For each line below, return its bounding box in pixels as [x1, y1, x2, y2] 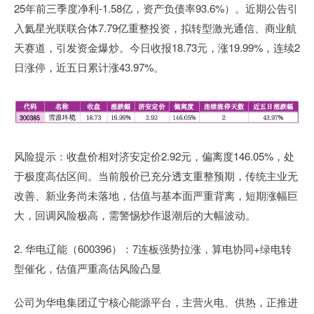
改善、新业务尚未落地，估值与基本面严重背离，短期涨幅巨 [14, 188, 298, 203]
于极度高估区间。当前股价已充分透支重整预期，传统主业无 [14, 168, 298, 184]
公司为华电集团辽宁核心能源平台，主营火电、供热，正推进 [14, 294, 298, 310]
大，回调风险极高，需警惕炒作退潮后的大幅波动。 [14, 207, 256, 223]
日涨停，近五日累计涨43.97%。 [14, 60, 164, 75]
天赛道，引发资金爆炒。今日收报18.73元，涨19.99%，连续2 [14, 40, 300, 55]
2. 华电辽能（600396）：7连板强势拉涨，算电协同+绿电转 [14, 241, 292, 257]
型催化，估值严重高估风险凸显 [14, 261, 161, 276]
